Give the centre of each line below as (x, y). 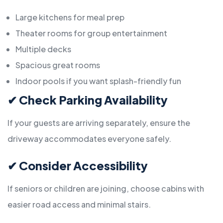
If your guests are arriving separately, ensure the (99, 123)
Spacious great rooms (58, 65)
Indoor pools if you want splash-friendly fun (98, 81)
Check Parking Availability (93, 100)
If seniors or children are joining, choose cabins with (106, 189)
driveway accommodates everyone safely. (89, 139)
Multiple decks (43, 49)
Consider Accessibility (83, 166)
